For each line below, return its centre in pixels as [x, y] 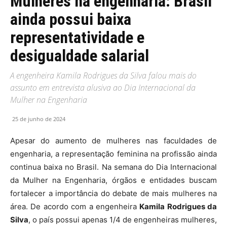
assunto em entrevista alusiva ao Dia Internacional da [103, 88]
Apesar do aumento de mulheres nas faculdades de [113, 141]
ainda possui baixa [71, 19]
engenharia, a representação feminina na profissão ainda [113, 154]
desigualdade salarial [80, 56]
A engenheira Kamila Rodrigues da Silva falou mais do [103, 75]
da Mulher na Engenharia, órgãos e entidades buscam [113, 180]
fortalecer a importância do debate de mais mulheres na [113, 193]
